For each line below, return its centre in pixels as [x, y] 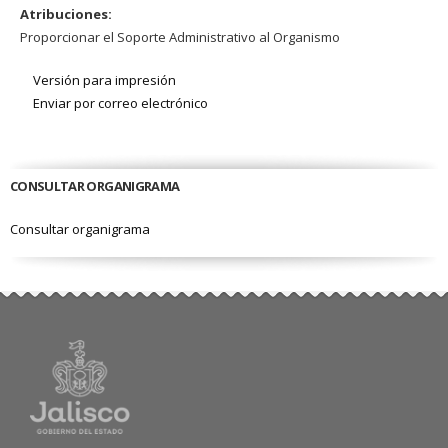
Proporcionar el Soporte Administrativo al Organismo [180, 36]
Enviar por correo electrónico [120, 102]
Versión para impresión [104, 79]
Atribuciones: [67, 13]
